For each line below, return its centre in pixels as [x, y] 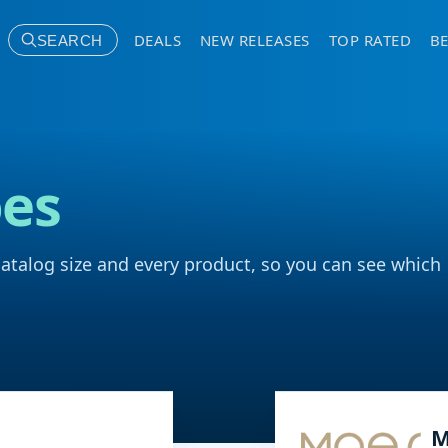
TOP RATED [369, 40]
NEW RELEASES [254, 40]
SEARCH [69, 40]
